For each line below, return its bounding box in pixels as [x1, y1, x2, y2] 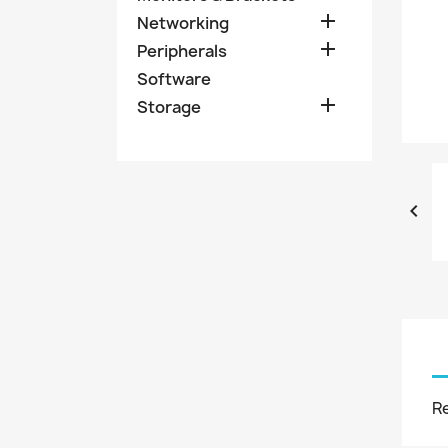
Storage [137, 96, 201, 119]
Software [137, 68, 211, 91]
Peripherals [137, 40, 227, 63]
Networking [137, 12, 229, 35]
